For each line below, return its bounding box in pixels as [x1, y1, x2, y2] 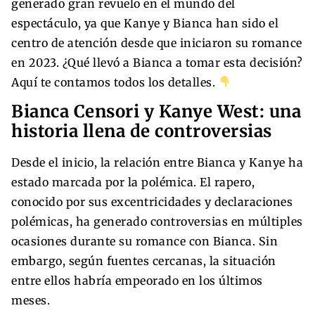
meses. [11, 292, 50, 307]
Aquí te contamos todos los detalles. [11, 75, 219, 89]
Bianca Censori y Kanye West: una [11, 100, 301, 122]
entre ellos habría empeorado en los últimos [11, 273, 263, 288]
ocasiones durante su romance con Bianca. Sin [11, 233, 278, 248]
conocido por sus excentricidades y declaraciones [11, 194, 292, 209]
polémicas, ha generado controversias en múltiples [11, 214, 303, 229]
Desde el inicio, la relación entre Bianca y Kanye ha [11, 155, 303, 169]
